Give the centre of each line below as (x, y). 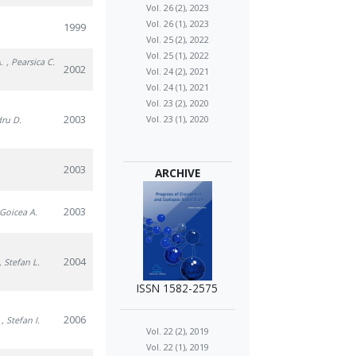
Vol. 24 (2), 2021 (177, 72)
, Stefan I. (21, 320)
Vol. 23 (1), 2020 (177, 119)
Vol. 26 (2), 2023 (177, 8)
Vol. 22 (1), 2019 (177, 347)
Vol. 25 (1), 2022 (177, 56)
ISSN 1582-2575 (178, 288)
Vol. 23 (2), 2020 (177, 103)
